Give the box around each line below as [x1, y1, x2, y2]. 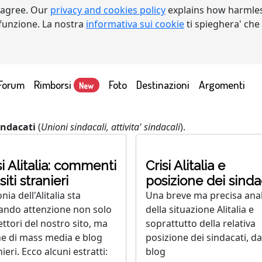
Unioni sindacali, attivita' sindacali [41, 120, 180, 133]
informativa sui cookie [86, 18, 184, 30]
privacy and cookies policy [50, 4, 166, 16]
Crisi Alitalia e [146, 158, 225, 173]
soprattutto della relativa [146, 217, 256, 230]
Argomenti [198, 77, 245, 92]
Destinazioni [136, 77, 189, 92]
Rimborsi [34, 77, 74, 92]
